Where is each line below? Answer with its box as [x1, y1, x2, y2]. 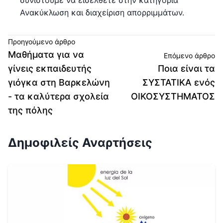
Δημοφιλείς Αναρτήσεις [8, 135, 152, 150]
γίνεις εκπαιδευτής [8, 63, 92, 74]
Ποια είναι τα [158, 63, 215, 74]
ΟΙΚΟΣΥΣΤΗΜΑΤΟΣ [131, 91, 215, 102]
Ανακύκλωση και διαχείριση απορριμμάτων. [20, 7, 184, 17]
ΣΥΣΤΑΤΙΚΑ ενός [142, 77, 215, 88]
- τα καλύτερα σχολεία [8, 91, 109, 102]
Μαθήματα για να [8, 49, 84, 60]
